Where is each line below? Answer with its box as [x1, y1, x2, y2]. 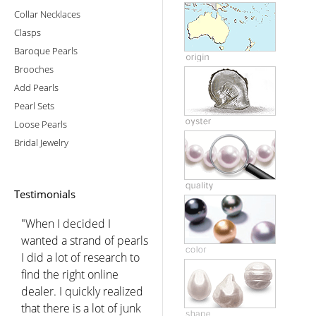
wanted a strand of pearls [21, 232, 148, 248]
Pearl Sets [14, 99, 54, 112]
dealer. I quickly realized [21, 283, 143, 299]
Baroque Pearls [14, 44, 78, 57]
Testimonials [14, 186, 75, 201]
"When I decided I [21, 215, 111, 231]
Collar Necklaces [14, 7, 80, 20]
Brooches [14, 62, 54, 75]
